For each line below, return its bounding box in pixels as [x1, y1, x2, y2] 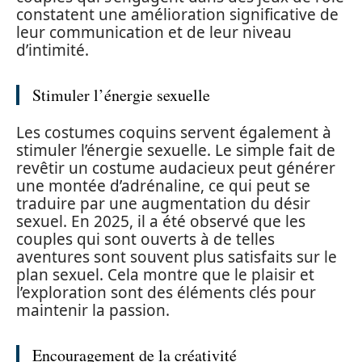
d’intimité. [16, 40, 89, 61]
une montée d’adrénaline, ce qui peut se [16, 175, 310, 196]
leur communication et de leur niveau [16, 22, 292, 43]
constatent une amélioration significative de [16, 4, 339, 25]
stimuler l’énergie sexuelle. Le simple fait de [16, 139, 335, 161]
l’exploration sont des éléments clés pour [16, 281, 316, 303]
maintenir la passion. [16, 299, 170, 321]
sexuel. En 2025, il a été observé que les [16, 210, 305, 232]
